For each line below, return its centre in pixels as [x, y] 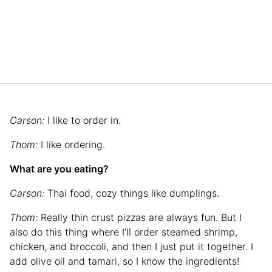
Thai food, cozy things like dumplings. [132, 193]
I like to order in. [84, 120]
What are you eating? [59, 168]
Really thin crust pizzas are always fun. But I [141, 217]
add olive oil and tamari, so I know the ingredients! [124, 261]
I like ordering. [73, 144]
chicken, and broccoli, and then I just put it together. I [131, 246]
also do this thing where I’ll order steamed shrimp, [124, 232]
